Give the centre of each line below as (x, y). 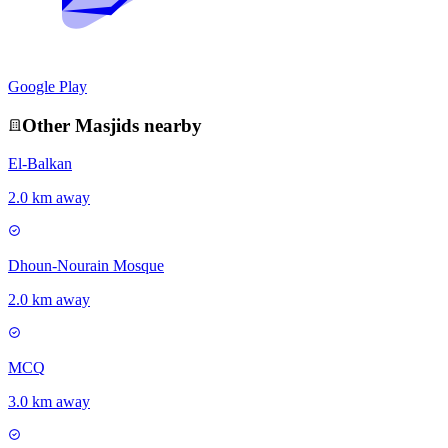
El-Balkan (40, 164)
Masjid (103, 125)
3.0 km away (49, 402)
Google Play (47, 86)
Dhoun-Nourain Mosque (86, 266)
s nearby (167, 125)
